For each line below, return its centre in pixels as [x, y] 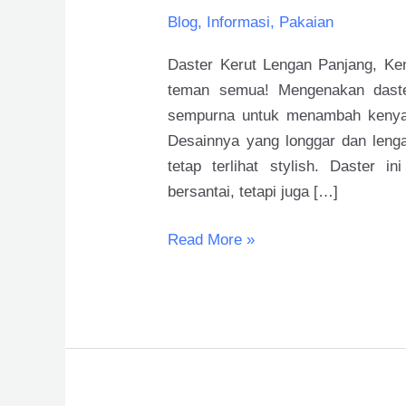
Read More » [212, 240]
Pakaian [307, 23]
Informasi [239, 23]
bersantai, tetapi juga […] [253, 191]
